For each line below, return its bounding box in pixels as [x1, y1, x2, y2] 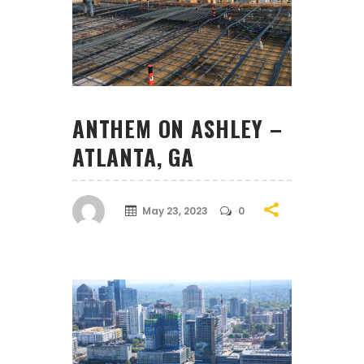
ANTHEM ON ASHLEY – [72, 111, 283, 145]
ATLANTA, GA [72, 140, 194, 173]
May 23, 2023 [142, 204, 208, 219]
